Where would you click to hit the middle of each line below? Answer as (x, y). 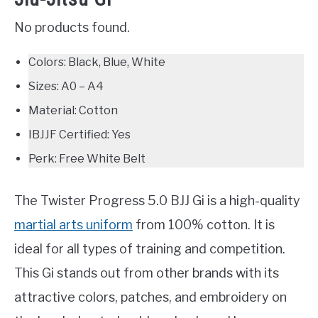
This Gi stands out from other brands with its (147, 273)
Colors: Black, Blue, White (97, 62)
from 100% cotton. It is (204, 225)
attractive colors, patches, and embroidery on (150, 297)
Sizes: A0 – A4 (66, 87)
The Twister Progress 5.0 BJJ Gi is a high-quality (157, 201)
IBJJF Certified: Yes (79, 135)
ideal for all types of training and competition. (150, 249)
